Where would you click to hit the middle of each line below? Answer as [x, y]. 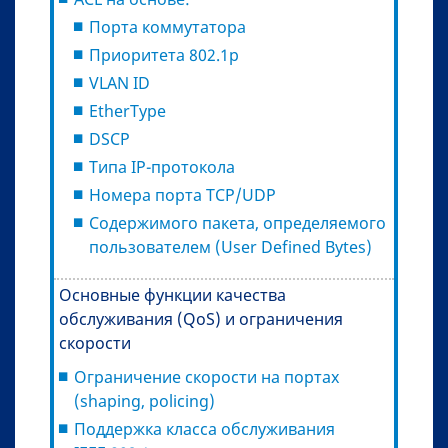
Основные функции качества [172, 294]
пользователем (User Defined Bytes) [232, 246]
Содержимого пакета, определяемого [237, 222]
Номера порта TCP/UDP [182, 194]
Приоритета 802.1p [164, 54]
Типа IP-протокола [162, 166]
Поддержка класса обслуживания [204, 428]
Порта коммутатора [167, 26]
